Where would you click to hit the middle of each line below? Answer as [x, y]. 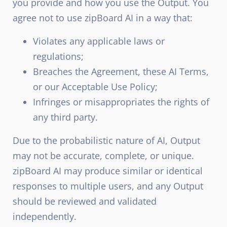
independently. [45, 216]
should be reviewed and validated [85, 201]
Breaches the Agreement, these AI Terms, [121, 71]
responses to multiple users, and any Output [108, 186]
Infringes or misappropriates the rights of [121, 102]
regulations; [58, 56]
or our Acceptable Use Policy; [95, 87]
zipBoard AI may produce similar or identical [108, 171]
